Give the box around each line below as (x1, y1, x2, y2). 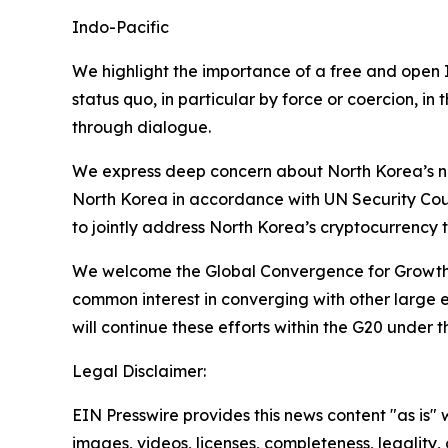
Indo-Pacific (72, 17, 169, 38)
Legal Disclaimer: (72, 361, 206, 382)
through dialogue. (72, 117, 211, 138)
